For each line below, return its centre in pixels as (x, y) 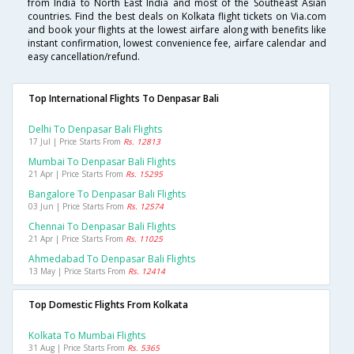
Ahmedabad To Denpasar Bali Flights (112, 258)
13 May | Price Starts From (78, 271)
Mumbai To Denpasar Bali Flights (102, 161)
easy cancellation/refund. (84, 56)
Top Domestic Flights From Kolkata (108, 304)
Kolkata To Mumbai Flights (87, 335)
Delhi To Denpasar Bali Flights (95, 129)
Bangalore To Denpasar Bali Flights (107, 194)
